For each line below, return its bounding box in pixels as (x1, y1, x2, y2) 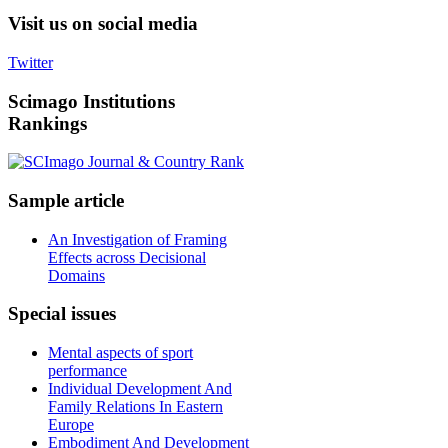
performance (48, 362, 127, 380)
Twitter (8, 53, 53, 71)
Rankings (8, 112, 87, 134)
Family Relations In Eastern (48, 398, 223, 416)
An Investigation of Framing (48, 230, 227, 248)
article (69, 190, 124, 212)
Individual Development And (48, 380, 232, 398)
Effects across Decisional (48, 248, 206, 266)
